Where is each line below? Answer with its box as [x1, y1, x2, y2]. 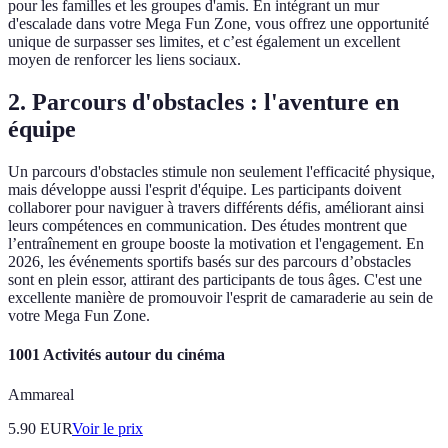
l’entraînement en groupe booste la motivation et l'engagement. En [8, 235, 424, 253]
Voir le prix [72, 419, 143, 437]
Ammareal [8, 385, 74, 403]
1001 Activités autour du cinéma [8, 346, 225, 364]
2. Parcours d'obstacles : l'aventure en [8, 89, 399, 116]
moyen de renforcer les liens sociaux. [8, 51, 241, 69]
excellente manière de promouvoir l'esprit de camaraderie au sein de [8, 289, 433, 307]
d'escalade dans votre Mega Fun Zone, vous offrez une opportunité [8, 15, 429, 33]
